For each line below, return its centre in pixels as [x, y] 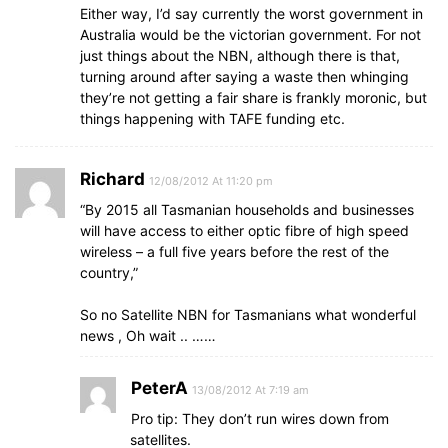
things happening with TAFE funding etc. [212, 118]
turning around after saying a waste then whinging [244, 76]
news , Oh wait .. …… [148, 335]
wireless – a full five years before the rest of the [234, 251]
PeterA [159, 388]
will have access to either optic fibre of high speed [244, 230]
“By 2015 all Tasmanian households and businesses [247, 209]
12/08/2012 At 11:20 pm [211, 181]
